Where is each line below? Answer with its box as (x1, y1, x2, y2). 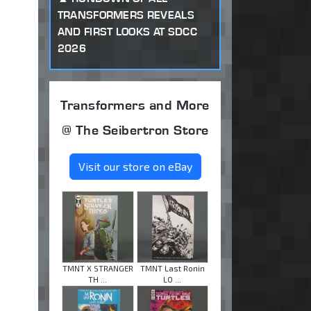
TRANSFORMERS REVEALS (57, 8, 194, 22)
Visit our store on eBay (78, 160, 192, 174)
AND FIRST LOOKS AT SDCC (57, 24, 197, 38)
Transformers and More (60, 96, 210, 114)
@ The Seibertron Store (61, 121, 209, 139)
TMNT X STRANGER (62, 263, 133, 273)
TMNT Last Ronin (140, 263, 205, 273)
